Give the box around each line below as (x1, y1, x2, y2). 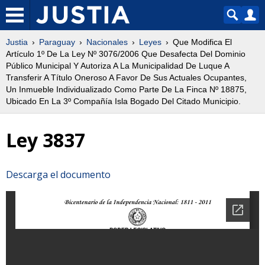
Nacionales (86, 37, 128, 47)
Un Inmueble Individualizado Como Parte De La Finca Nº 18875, (6, 85, 247, 94)
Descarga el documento (6, 167, 111, 181)
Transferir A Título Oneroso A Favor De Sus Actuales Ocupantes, (6, 73, 247, 82)
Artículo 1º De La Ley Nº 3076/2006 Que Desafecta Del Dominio (6, 49, 245, 59)
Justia (6, 37, 28, 47)
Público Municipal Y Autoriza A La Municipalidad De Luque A (6, 61, 229, 70)
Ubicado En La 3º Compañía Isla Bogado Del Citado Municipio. (6, 96, 241, 106)
